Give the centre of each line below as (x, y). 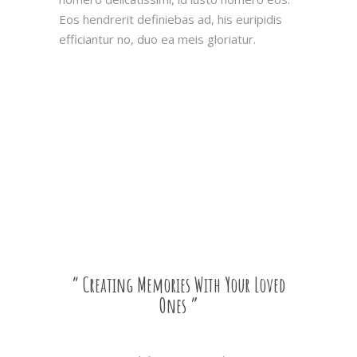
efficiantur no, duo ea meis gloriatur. (157, 39)
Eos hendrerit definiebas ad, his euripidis (171, 20)
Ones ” (178, 306)
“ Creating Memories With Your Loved (178, 285)
